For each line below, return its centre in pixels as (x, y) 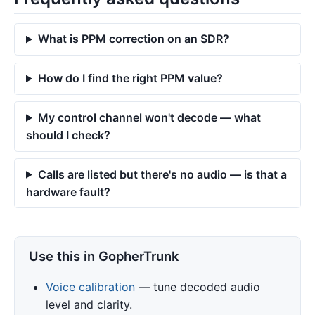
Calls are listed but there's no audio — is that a (162, 174)
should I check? (68, 135)
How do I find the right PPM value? (130, 78)
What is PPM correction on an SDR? (133, 39)
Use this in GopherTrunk (104, 256)
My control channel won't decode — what (149, 117)
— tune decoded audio (198, 287)
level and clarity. (89, 305)
